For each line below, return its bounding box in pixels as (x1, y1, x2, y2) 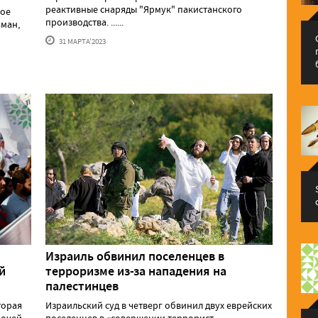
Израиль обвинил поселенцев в (45, 248, 224, 265)
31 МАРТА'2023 (57, 35, 106, 46)
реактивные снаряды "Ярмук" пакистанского (45, 2, 242, 16)
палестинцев (45, 278, 119, 295)
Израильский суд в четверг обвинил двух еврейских (45, 299, 272, 312)
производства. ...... (45, 15, 124, 28)
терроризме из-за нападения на (45, 263, 226, 280)
